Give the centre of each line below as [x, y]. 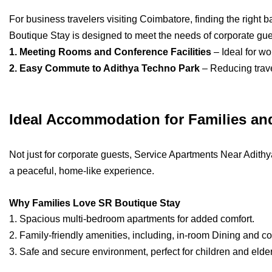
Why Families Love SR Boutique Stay [95, 203]
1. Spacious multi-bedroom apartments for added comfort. [132, 219]
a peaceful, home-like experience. [82, 171]
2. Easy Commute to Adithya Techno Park [104, 69]
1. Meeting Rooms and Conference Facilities [110, 52]
